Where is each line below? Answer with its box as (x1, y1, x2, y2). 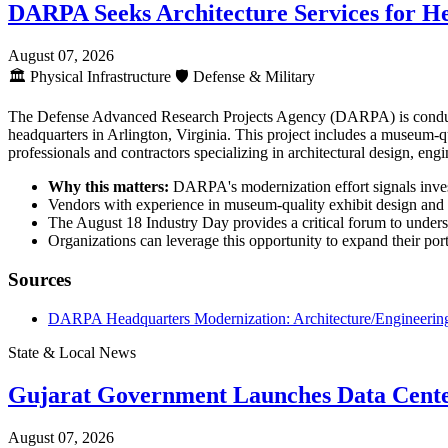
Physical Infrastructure (26, 68, 175, 86)
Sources (8, 269, 71, 291)
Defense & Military (189, 68, 315, 86)
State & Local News (8, 343, 136, 361)
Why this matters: (48, 178, 169, 196)
